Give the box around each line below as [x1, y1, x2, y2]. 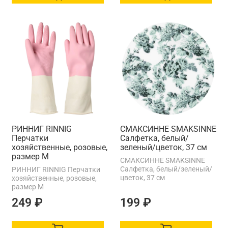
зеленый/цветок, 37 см [120, 142, 207, 152]
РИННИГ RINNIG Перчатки [12, 165, 100, 174]
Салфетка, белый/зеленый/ [120, 164, 212, 173]
